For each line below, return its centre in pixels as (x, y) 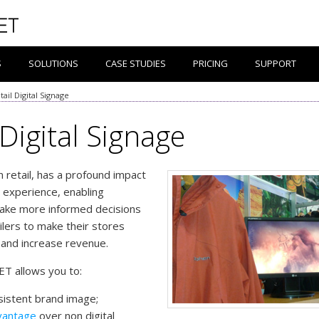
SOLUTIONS (53, 63)
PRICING (210, 63)
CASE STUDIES (136, 63)
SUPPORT (276, 63)
